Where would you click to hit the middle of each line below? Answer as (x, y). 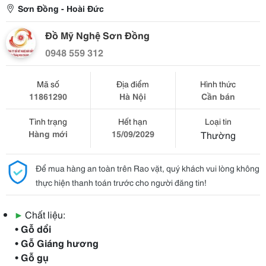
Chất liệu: (45, 214)
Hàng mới (48, 134)
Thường (218, 134)
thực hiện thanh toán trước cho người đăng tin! (121, 182)
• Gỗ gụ (32, 257)
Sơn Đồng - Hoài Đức (61, 8)
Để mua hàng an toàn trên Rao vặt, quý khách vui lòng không (148, 168)
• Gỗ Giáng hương (57, 243)
